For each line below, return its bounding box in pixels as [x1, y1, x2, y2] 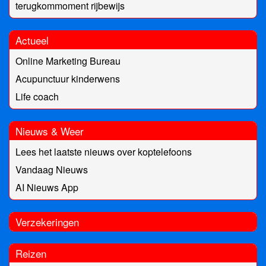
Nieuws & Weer [15, 123, 84, 139]
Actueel [15, 33, 49, 48]
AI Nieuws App [15, 180, 78, 195]
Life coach [15, 90, 59, 104]
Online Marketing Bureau [15, 54, 121, 68]
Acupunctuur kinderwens [15, 72, 120, 86]
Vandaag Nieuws [15, 163, 88, 177]
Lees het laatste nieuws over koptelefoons [15, 145, 192, 159]
